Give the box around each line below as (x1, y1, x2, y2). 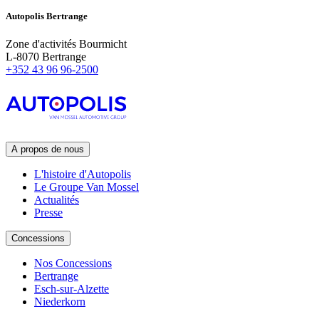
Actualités (34, 193, 79, 206)
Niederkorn (34, 295, 85, 308)
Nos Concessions (34, 256, 112, 269)
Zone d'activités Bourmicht (6, 37, 127, 50)
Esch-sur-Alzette (34, 282, 109, 295)
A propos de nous (11, 143, 84, 155)
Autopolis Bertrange (6, 10, 88, 21)
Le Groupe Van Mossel (34, 180, 139, 193)
